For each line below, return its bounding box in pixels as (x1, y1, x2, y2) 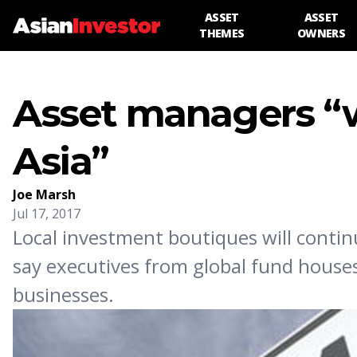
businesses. (13, 281, 114, 308)
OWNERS (297, 25, 345, 41)
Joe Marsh (13, 186, 76, 203)
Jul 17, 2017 (13, 205, 80, 222)
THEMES (199, 25, 245, 41)
